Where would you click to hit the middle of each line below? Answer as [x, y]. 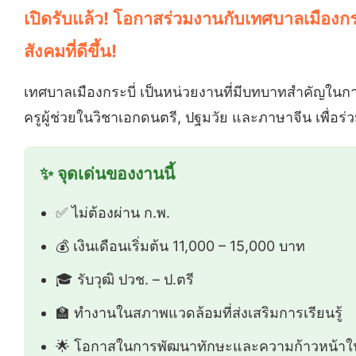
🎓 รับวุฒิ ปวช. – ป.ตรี [125, 279]
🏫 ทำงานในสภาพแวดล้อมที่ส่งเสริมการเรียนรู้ [199, 312]
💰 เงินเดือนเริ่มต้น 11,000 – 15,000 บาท [180, 246]
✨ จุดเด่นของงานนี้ [107, 173]
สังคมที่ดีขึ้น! [70, 50]
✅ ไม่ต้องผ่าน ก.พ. [113, 212]
